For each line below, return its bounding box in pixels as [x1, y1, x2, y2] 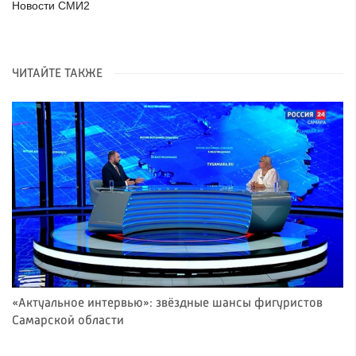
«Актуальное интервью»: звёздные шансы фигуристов [12, 297, 323, 311]
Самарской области [12, 315, 124, 328]
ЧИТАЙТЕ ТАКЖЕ [12, 67, 103, 80]
